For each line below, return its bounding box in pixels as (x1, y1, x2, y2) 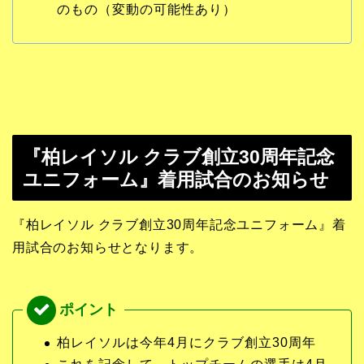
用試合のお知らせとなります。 (12, 240, 204, 254)
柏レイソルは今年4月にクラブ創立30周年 (57, 335, 316, 349)
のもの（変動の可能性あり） (57, 2, 236, 16)
